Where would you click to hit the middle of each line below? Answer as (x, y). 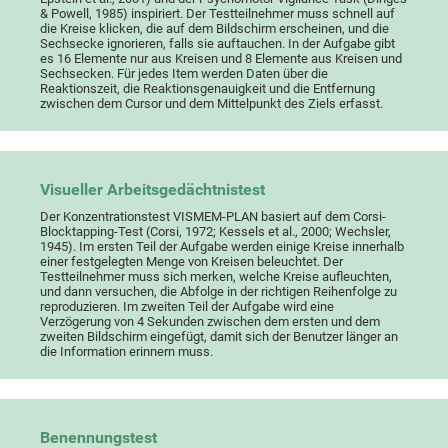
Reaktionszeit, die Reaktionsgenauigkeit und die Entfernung (208, 89)
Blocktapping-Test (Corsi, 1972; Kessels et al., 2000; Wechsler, (216, 232)
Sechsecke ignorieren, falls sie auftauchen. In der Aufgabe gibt (218, 44)
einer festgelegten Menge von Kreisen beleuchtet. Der (192, 262)
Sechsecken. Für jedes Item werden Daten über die (184, 74)
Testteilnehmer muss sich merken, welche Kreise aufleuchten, (216, 277)
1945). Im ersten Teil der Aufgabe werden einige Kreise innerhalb (222, 247)
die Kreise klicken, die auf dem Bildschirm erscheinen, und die (215, 29)
